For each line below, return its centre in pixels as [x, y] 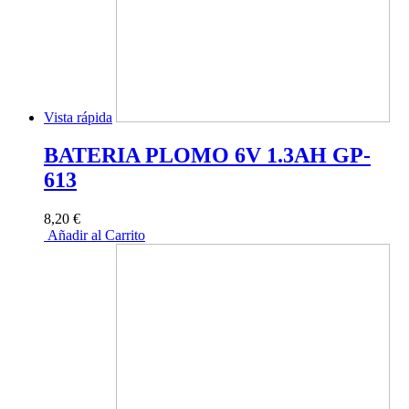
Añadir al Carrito [94, 236]
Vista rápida [78, 117]
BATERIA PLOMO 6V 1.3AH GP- [207, 156]
